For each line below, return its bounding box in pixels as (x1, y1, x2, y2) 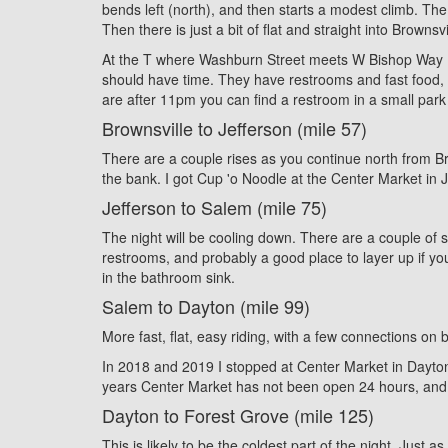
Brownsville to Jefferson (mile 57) (102, 114, 367, 141)
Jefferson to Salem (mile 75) (102, 193, 327, 220)
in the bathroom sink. (102, 266, 235, 287)
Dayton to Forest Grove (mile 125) (102, 401, 374, 428)
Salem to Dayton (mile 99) (102, 292, 310, 319)
